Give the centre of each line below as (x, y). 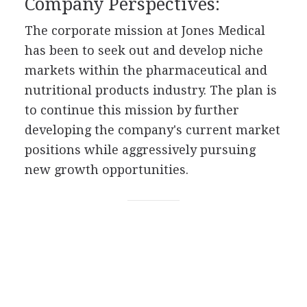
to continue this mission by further (132, 110)
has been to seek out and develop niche (144, 50)
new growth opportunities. (106, 169)
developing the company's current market (152, 130)
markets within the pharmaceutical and (146, 70)
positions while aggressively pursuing (140, 149)
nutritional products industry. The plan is (150, 90)
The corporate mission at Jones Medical (145, 30)
